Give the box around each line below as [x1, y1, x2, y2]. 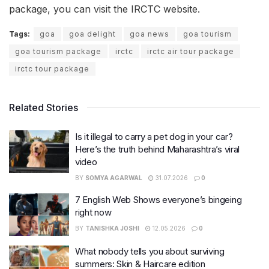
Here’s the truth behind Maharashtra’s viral [75, 143, 240, 155]
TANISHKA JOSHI [85, 224, 139, 232]
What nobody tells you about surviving [75, 246, 225, 258]
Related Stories [9, 101, 78, 113]
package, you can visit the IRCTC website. [9, 2, 200, 15]
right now [75, 206, 112, 218]
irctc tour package [15, 64, 89, 73]
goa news [130, 29, 169, 38]
